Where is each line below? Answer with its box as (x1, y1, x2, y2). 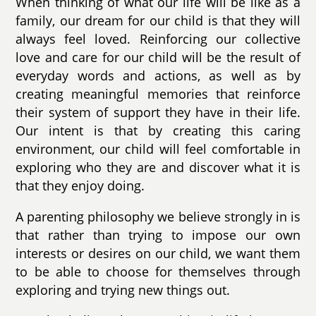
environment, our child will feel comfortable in (16, 140, 300, 157)
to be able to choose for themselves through (16, 262, 300, 280)
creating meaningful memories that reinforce (16, 85, 300, 102)
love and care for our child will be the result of (16, 48, 300, 66)
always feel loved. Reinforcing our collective (16, 30, 300, 47)
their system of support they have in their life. (16, 103, 300, 121)
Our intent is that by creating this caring (16, 121, 300, 139)
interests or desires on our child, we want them (16, 244, 300, 262)
